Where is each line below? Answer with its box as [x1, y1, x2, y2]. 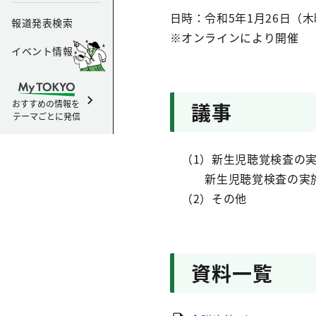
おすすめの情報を [11, 97, 82, 109]
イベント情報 [11, 44, 73, 58]
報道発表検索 [11, 16, 73, 30]
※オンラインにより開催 [169, 29, 299, 46]
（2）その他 [169, 190, 247, 207]
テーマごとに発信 [13, 110, 80, 122]
